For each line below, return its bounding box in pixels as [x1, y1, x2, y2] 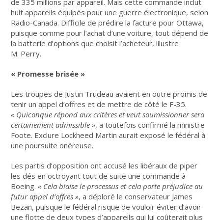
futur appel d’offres [11, 192, 74, 202]
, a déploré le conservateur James [79, 192, 193, 202]
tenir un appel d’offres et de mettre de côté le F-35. [11, 99, 187, 110]
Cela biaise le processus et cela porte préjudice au [43, 181, 203, 192]
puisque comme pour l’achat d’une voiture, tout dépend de [11, 28, 209, 38]
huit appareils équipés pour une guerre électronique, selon [11, 7, 209, 18]
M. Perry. [11, 49, 42, 59]
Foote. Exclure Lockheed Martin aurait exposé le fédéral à [11, 130, 206, 140]
